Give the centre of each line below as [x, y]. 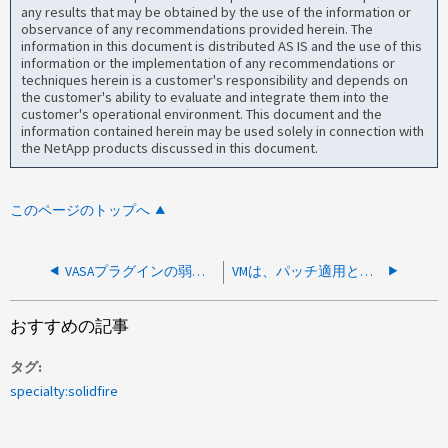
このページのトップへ [80, 211]
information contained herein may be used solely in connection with [223, 131]
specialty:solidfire [64, 391]
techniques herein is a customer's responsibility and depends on [215, 80]
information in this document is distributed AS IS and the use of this [222, 46]
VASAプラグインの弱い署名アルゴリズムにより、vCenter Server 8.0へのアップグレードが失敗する [199, 271]
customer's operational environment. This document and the [202, 114]
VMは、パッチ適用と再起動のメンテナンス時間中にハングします [367, 271]
